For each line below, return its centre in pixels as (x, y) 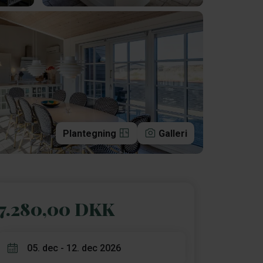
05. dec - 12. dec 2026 (74, 248)
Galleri (173, 134)
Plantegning (91, 134)
